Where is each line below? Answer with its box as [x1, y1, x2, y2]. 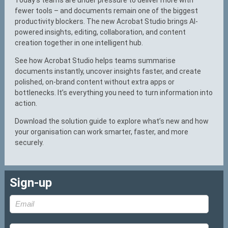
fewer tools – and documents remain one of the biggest [15, 6, 198, 15]
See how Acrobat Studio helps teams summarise [15, 56, 176, 65]
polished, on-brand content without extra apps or [15, 77, 175, 86]
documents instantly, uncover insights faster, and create [15, 67, 202, 75]
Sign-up [10, 175, 52, 190]
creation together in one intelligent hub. [15, 38, 144, 47]
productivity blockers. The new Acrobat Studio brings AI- [15, 17, 198, 25]
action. [15, 99, 38, 107]
